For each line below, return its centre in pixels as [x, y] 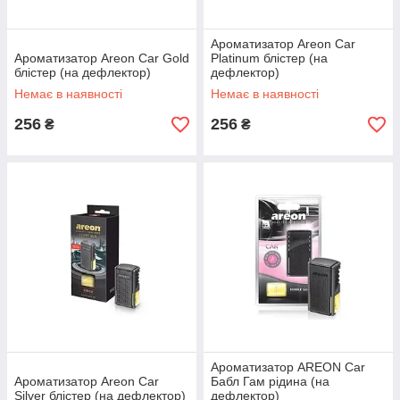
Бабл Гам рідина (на [270, 381]
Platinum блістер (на [269, 58]
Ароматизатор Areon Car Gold [102, 58]
